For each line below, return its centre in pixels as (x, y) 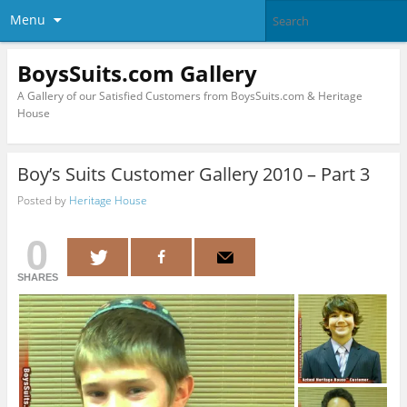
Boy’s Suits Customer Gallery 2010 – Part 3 (193, 174)
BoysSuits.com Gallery (137, 73)
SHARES (37, 278)
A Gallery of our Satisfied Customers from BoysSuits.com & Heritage (189, 95)
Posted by (43, 200)
